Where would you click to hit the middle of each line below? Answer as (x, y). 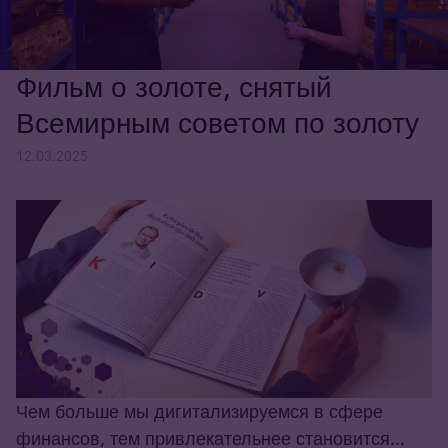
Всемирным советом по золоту (217, 124)
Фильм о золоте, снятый (174, 88)
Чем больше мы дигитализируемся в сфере (199, 412)
